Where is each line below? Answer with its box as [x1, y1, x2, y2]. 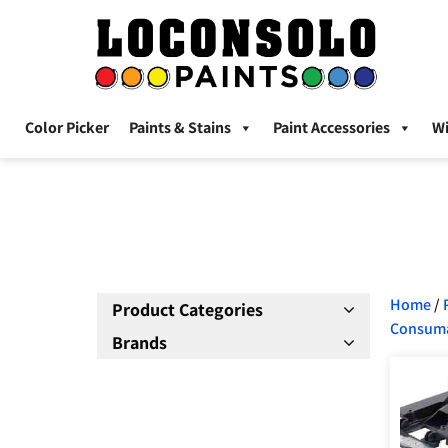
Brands [112, 331, 167, 355]
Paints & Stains [129, 117, 231, 139]
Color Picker [25, 117, 109, 139]
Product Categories [112, 298, 263, 322]
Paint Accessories [273, 117, 390, 139]
